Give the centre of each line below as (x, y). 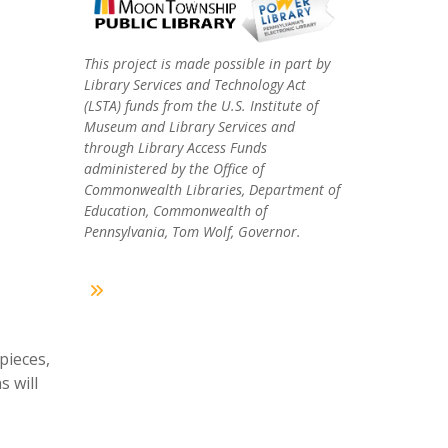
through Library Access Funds (175, 148)
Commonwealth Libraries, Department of (211, 190)
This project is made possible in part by (206, 64)
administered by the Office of (173, 169)
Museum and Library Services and (189, 127)
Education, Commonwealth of (175, 211)
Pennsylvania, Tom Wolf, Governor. (192, 232)
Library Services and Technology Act (194, 85)
